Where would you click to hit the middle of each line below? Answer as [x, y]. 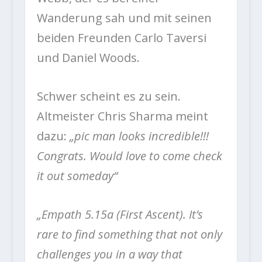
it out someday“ [77, 175]
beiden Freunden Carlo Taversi [121, 37]
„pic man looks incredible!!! [137, 136]
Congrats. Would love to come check [129, 156]
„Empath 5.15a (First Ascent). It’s [120, 214]
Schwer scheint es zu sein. [108, 96]
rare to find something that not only [129, 234]
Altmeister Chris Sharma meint [122, 116]
